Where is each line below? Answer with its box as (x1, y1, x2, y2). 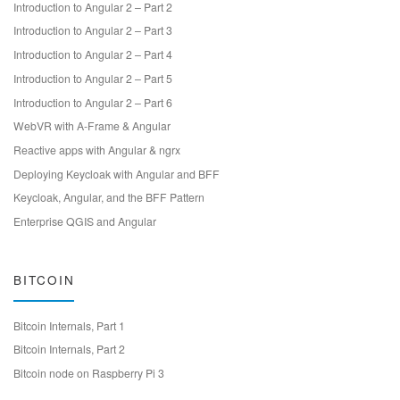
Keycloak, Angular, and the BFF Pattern (13, 189, 204, 205)
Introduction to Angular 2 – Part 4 (13, 46, 172, 62)
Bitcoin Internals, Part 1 (13, 317, 125, 333)
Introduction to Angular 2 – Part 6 (13, 94, 172, 110)
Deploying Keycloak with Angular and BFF (13, 165, 220, 181)
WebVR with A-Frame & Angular (13, 118, 171, 134)
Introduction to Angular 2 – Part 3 (13, 22, 172, 38)
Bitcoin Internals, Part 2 (13, 341, 125, 357)
